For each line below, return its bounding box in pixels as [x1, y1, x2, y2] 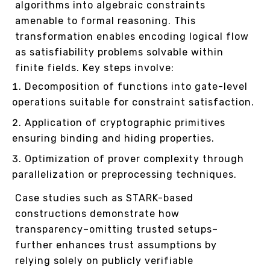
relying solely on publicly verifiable [15, 254, 193, 266]
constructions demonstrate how [15, 207, 180, 219]
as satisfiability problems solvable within [15, 46, 224, 58]
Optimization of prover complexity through [25, 152, 244, 165]
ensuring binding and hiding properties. [12, 132, 215, 144]
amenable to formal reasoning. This [15, 14, 196, 27]
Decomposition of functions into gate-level [25, 80, 248, 92]
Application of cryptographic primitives [25, 116, 225, 128]
